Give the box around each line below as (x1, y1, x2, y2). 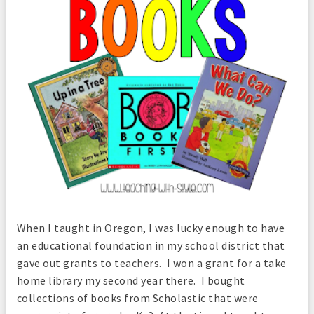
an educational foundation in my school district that (16, 238, 285, 252)
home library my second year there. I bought (16, 273, 245, 287)
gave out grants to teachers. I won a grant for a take (16, 255, 287, 270)
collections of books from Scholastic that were (16, 290, 259, 305)
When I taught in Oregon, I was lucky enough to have (16, 220, 285, 235)
